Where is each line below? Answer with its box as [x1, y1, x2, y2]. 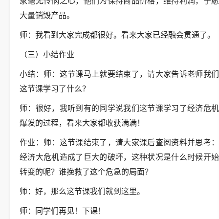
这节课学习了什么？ [20, 85, 90, 93]
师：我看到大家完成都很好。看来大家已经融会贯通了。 [20, 31, 215, 39]
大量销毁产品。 [20, 11, 74, 20]
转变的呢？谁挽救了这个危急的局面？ [20, 168, 153, 176]
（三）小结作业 [20, 50, 74, 59]
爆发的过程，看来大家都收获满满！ [20, 119, 145, 127]
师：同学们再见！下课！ [20, 207, 106, 215]
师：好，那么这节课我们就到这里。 [20, 187, 145, 196]
